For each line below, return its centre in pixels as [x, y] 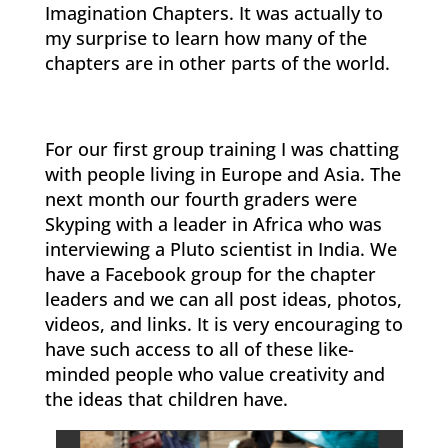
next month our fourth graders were [200, 198]
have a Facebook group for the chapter [210, 273]
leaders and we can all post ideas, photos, [223, 298]
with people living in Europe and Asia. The [222, 173]
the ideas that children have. [166, 398]
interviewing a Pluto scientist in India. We [220, 248]
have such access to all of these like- [199, 348]
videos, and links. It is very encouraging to [223, 323]
